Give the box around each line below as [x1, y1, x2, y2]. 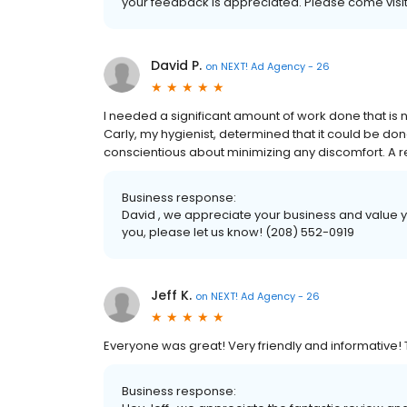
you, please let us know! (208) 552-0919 [122, 223, 354, 242]
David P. [151, 56, 202, 75]
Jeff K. [151, 286, 192, 305]
